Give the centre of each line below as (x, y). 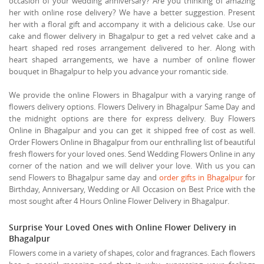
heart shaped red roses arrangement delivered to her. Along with (132, 47)
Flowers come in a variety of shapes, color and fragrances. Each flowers (132, 253)
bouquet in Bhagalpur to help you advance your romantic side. (118, 71)
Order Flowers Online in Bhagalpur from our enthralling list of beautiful (132, 142)
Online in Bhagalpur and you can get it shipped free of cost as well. (132, 130)
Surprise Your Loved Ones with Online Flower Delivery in (123, 227)
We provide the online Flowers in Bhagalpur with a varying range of (132, 95)
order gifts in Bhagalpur (201, 177)
